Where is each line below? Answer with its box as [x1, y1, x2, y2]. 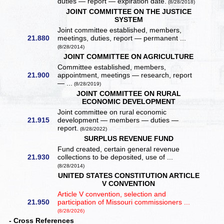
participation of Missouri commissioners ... [57, 198, 190, 206]
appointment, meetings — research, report [57, 71, 192, 79]
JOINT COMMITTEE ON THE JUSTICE [65, 7, 191, 16]
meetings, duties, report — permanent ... [57, 34, 186, 42]
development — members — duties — [57, 116, 179, 124]
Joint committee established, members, [57, 26, 182, 34]
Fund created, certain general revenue [57, 145, 180, 153]
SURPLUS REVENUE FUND [83, 134, 173, 143]
